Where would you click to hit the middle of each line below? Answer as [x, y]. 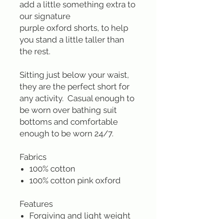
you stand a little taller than [72, 40]
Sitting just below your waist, [74, 75]
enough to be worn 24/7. [66, 133]
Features [36, 204]
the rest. [36, 51]
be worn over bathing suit [68, 110]
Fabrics [33, 157]
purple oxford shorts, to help [74, 28]
